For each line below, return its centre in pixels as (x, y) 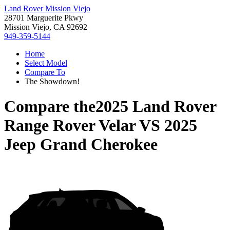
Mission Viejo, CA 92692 (46, 27)
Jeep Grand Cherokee (81, 145)
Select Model (46, 63)
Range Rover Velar (70, 126)
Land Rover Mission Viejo (47, 8)
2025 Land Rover (156, 107)
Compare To (45, 72)
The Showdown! (52, 81)
